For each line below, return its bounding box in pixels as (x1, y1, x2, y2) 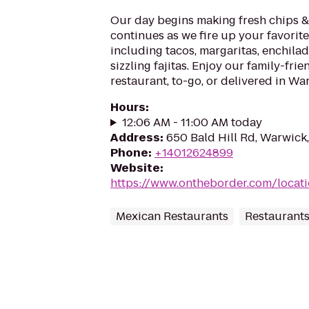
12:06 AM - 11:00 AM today (121, 114, 262, 130)
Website (110, 160, 160, 176)
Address (110, 130, 160, 146)
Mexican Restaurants (116, 208, 228, 224)
